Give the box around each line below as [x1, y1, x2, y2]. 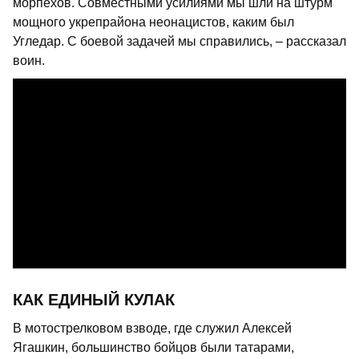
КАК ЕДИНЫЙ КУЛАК [13, 291, 175, 309]
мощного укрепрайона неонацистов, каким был [13, 14, 294, 29]
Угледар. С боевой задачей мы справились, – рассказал [13, 34, 346, 48]
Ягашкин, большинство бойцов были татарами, [13, 341, 294, 355]
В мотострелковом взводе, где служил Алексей [13, 321, 292, 336]
